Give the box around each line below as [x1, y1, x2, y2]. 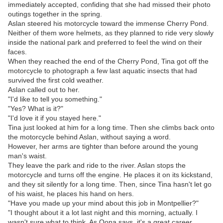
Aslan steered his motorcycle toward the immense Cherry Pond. [8, 19, 209, 28]
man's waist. [8, 152, 47, 160]
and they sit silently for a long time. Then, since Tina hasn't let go [8, 180, 212, 189]
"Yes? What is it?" [8, 105, 63, 113]
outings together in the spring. [8, 10, 102, 18]
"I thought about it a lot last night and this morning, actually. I [8, 209, 198, 217]
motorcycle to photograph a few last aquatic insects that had [8, 67, 197, 75]
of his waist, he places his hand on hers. [8, 190, 134, 198]
